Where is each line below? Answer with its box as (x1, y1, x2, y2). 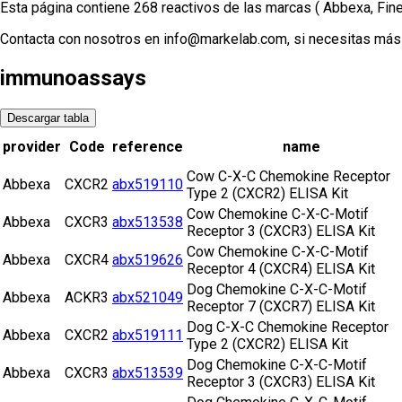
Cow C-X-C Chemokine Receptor (187, 168, 390, 186)
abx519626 (112, 251, 183, 269)
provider (3, 138, 61, 156)
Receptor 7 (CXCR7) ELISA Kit (187, 298, 375, 316)
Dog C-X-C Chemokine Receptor (187, 319, 389, 336)
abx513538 (112, 214, 183, 232)
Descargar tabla (7, 111, 89, 126)
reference (112, 138, 183, 156)
